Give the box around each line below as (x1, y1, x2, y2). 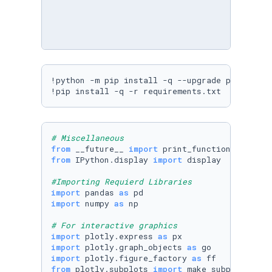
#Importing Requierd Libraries (51, 176, 192, 187)
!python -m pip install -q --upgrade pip (51, 75, 240, 86)
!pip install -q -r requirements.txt (51, 86, 221, 97)
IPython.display (70, 154, 153, 165)
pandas (80, 187, 119, 198)
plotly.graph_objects (80, 242, 187, 253)
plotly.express (80, 231, 158, 242)
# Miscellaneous (51, 132, 124, 143)
